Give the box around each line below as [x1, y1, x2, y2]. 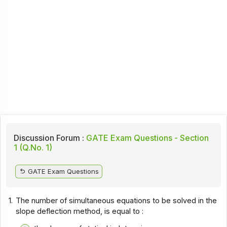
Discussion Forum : [13, 132, 84, 143]
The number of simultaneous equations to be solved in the [16, 196, 217, 205]
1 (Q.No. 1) [13, 142, 52, 153]
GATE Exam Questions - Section [84, 132, 209, 143]
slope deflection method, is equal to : [16, 206, 144, 216]
